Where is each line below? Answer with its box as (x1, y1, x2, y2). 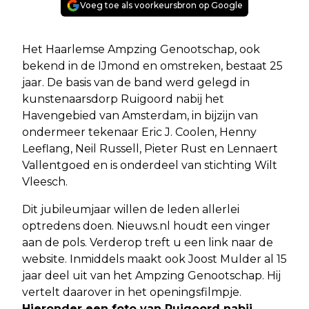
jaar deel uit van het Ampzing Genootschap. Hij (22, 269, 281, 282)
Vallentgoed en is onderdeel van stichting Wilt (22, 159, 277, 172)
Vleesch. (22, 175, 68, 188)
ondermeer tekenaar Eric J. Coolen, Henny (22, 126, 257, 139)
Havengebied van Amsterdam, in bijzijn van (22, 109, 258, 122)
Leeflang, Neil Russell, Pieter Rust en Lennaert (22, 142, 278, 155)
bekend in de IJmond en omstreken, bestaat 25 (22, 59, 283, 72)
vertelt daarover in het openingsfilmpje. (22, 286, 241, 299)
